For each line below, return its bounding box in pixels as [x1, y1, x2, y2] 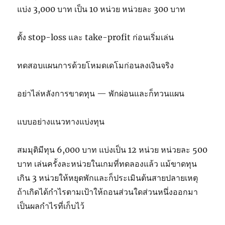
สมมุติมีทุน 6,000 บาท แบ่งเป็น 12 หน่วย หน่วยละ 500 [17, 145, 208, 155]
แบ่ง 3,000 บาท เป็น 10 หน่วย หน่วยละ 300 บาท [17, 4, 186, 15]
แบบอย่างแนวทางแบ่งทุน [17, 117, 105, 127]
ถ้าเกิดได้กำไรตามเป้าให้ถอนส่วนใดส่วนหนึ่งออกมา [17, 187, 198, 197]
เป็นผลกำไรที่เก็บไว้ [17, 201, 85, 211]
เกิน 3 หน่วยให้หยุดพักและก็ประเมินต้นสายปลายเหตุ [17, 173, 198, 183]
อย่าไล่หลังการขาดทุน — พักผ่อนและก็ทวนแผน [17, 88, 185, 99]
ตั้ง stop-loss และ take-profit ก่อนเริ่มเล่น [17, 32, 174, 43]
